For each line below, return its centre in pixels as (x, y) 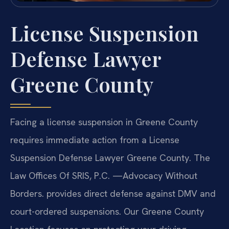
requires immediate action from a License (95, 140)
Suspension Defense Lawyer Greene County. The (110, 157)
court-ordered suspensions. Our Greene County (107, 211)
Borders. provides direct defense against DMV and (113, 193)
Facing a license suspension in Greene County (104, 122)
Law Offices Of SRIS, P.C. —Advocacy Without (104, 175)
